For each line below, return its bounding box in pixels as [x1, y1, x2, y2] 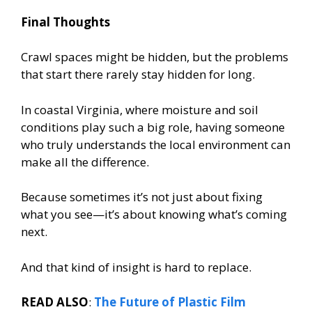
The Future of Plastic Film [94, 294, 246, 311]
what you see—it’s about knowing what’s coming [21, 206, 287, 223]
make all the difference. [21, 153, 149, 170]
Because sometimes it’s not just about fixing [21, 189, 263, 205]
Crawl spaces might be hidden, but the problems [21, 49, 288, 65]
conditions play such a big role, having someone [21, 118, 285, 135]
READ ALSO [21, 294, 88, 311]
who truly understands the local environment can [21, 136, 290, 153]
